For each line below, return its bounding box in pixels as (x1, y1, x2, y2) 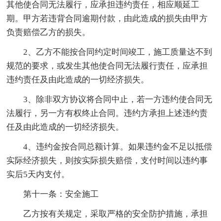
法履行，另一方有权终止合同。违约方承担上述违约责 (6, 109, 208, 118)
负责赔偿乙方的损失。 (6, 28, 91, 37)
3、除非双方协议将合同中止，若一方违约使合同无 (23, 95, 213, 105)
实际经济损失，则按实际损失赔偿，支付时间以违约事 (6, 156, 208, 166)
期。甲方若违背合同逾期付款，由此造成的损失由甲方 (6, 14, 208, 24)
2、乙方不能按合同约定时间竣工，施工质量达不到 (23, 47, 213, 57)
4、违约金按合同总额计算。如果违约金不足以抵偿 (23, 142, 213, 152)
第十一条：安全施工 (23, 189, 99, 199)
